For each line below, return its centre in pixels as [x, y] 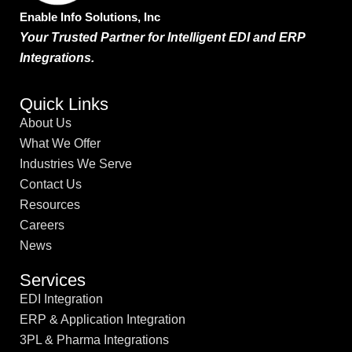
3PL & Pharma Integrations [94, 339]
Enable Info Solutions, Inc [90, 17]
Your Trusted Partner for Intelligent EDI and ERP [162, 38]
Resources [50, 204]
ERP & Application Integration [103, 319]
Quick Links [64, 104]
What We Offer [60, 143]
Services [53, 280]
